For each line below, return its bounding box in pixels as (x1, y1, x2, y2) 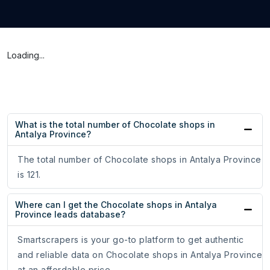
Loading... (7, 50, 45, 61)
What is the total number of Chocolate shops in (15, 119, 215, 130)
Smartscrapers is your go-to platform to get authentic (17, 234, 244, 245)
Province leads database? (15, 209, 125, 220)
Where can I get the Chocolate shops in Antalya (15, 199, 217, 210)
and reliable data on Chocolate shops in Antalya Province (17, 250, 262, 260)
